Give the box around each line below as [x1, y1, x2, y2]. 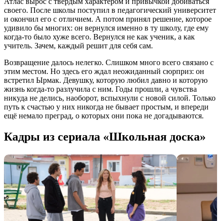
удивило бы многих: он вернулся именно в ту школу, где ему [4, 24, 209, 33]
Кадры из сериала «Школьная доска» [4, 130, 206, 144]
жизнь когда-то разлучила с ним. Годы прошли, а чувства [4, 85, 197, 94]
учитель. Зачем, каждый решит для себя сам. [4, 41, 153, 50]
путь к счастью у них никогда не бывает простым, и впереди [4, 103, 209, 111]
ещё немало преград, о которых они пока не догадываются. [4, 111, 204, 120]
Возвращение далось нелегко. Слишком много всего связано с [4, 58, 214, 67]
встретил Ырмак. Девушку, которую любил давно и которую [4, 76, 208, 85]
